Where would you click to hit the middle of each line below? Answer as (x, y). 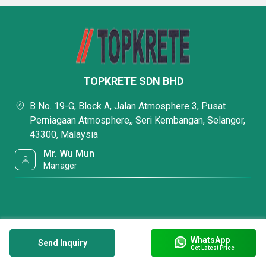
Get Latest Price (212, 248)
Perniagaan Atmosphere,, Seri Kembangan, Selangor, (137, 120)
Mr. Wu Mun (69, 153)
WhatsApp (210, 240)
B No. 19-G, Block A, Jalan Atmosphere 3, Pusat (128, 106)
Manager (61, 166)
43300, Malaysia (64, 134)
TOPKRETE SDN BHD (133, 81)
